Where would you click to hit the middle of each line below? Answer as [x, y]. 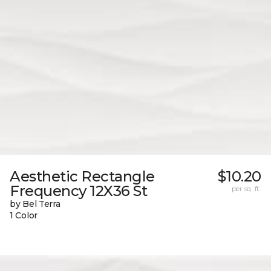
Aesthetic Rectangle [82, 177]
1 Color [24, 216]
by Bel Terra [35, 204]
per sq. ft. [246, 189]
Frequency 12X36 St [79, 191]
